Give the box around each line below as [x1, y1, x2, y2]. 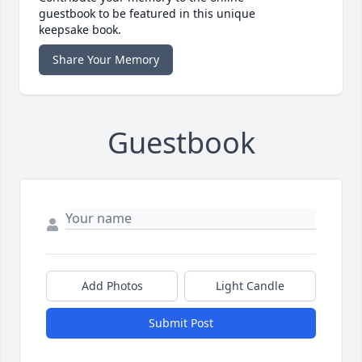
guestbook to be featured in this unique [39, 5, 255, 21]
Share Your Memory [53, 51, 159, 67]
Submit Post [149, 314, 213, 330]
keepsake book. [39, 21, 121, 37]
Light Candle [216, 277, 284, 293]
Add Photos [81, 277, 143, 293]
